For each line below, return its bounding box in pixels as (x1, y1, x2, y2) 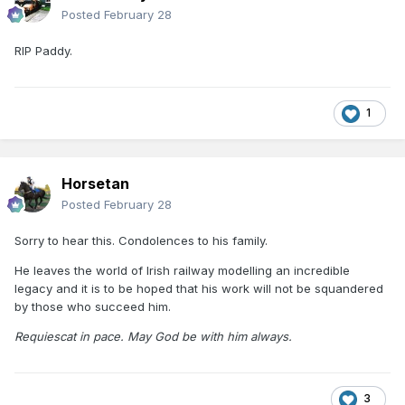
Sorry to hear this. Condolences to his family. (14, 232, 268, 248)
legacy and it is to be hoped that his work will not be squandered (14, 280, 383, 296)
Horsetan (61, 174, 129, 193)
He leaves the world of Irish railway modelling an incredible (14, 262, 350, 278)
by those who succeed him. (14, 298, 171, 314)
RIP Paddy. (14, 42, 72, 58)
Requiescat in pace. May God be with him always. (14, 328, 292, 344)
